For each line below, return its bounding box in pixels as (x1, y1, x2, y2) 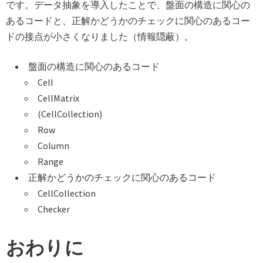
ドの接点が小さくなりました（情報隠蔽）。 (6, 30, 194, 42)
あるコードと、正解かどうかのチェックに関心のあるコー (6, 14, 250, 26)
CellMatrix (38, 92, 79, 104)
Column (38, 139, 69, 151)
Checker (38, 203, 70, 215)
